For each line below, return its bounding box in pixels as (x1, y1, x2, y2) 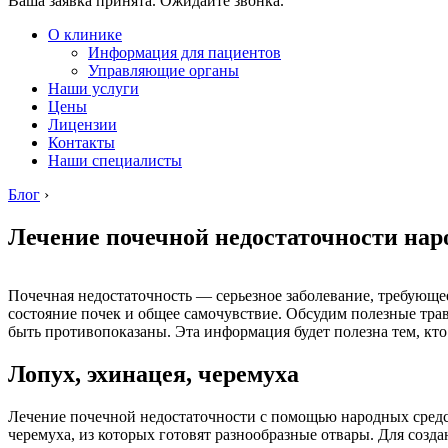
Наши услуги (48, 80, 139, 98)
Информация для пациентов (88, 44, 281, 62)
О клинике (48, 26, 122, 44)
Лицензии (48, 116, 117, 134)
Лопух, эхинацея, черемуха (8, 361, 299, 388)
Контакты (48, 134, 115, 152)
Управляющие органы (88, 62, 239, 80)
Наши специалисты (48, 152, 182, 170)
